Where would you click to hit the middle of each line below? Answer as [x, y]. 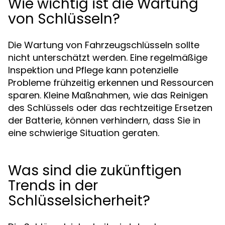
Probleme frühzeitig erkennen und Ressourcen [111, 83]
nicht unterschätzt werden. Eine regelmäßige [108, 58]
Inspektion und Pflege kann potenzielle [93, 70]
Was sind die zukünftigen [95, 171]
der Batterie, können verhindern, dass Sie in [104, 120]
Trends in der [53, 186]
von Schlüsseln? [64, 19]
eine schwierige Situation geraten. [84, 133]
